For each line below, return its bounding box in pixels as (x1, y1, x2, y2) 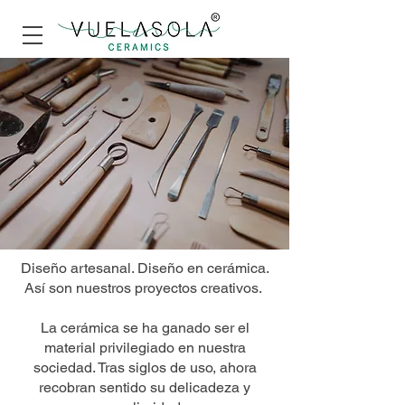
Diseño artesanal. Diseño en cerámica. (20, 259, 269, 277)
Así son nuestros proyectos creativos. (24, 279, 266, 297)
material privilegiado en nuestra (43, 339, 246, 356)
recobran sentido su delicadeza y (39, 379, 250, 396)
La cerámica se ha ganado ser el (40, 319, 250, 336)
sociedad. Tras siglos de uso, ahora (33, 359, 257, 376)
